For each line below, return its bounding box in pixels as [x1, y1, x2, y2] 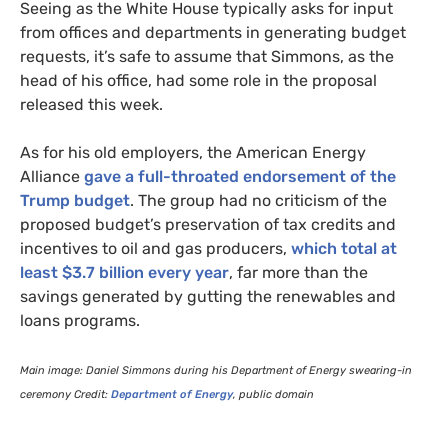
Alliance [20, 166, 84, 186]
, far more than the [229, 262, 368, 282]
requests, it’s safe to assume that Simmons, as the [20, 46, 394, 66]
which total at [291, 238, 397, 258]
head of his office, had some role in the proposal [20, 70, 377, 90]
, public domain [233, 387, 314, 401]
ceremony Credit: [20, 387, 111, 401]
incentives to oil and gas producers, [20, 238, 291, 258]
